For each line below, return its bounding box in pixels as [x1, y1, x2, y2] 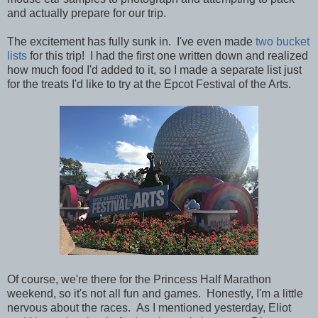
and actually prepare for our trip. [7, 6, 166, 19]
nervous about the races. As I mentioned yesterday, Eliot [7, 301, 291, 314]
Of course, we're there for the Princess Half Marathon [7, 273, 271, 285]
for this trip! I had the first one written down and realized [27, 49, 308, 62]
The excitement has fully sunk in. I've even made [7, 35, 256, 48]
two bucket [256, 35, 309, 48]
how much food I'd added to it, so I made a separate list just [7, 63, 302, 76]
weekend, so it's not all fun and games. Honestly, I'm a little [7, 287, 303, 300]
